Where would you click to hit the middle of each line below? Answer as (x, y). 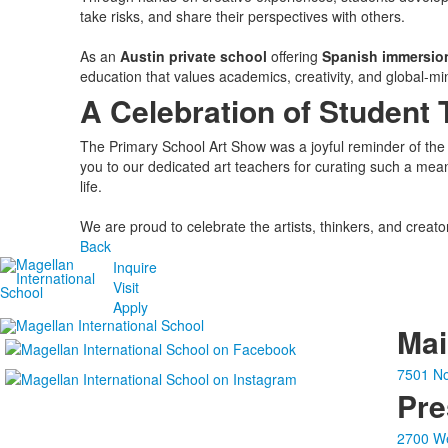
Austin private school (193, 56)
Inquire (135, 267)
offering (294, 56)
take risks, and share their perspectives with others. (242, 16)
